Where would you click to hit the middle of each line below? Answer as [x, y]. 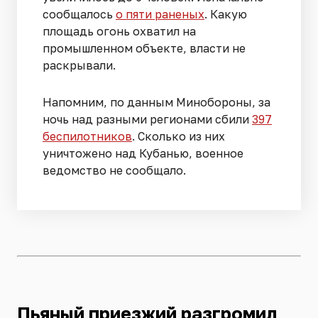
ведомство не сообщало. [114, 170]
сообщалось [79, 14]
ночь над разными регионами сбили [147, 119]
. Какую [226, 14]
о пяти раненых [160, 14]
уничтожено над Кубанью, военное [143, 153]
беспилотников [87, 136]
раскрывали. [79, 65]
